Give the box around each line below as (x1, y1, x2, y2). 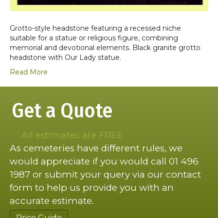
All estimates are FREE (21, 129, 123, 141)
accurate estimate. (10, 195, 94, 207)
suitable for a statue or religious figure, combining (10, 34, 178, 43)
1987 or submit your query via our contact (10, 169, 201, 181)
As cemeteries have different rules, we (10, 143, 182, 154)
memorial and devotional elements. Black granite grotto (10, 43, 200, 53)
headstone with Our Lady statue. (10, 53, 121, 62)
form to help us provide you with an (10, 182, 174, 194)
